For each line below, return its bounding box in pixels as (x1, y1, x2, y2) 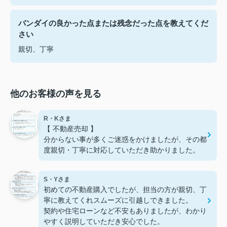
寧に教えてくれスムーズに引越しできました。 (44, 196, 193, 204)
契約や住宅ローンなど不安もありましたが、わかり (44, 206, 207, 215)
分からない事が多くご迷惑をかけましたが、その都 (44, 135, 207, 143)
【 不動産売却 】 (44, 124, 97, 133)
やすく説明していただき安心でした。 (44, 217, 164, 225)
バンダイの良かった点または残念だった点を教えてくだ (18, 18, 208, 27)
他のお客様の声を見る (10, 88, 101, 99)
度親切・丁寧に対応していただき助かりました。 (44, 145, 200, 154)
